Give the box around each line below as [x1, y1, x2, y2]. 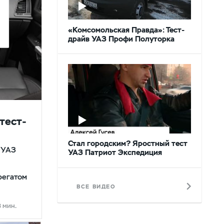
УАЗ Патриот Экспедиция [68, 147, 162, 157]
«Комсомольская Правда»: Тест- [68, 24, 185, 34]
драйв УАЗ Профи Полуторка [68, 33, 175, 43]
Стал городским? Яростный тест [68, 138, 188, 148]
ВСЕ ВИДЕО [76, 182, 116, 190]
